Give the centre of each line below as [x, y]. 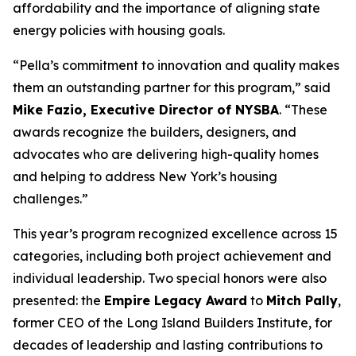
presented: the [58, 301]
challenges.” [50, 199]
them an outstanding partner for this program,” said [172, 88]
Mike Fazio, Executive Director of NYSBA [146, 110]
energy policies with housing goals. [119, 31]
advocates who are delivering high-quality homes [166, 155]
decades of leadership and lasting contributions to [168, 345]
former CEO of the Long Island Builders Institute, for [172, 323]
